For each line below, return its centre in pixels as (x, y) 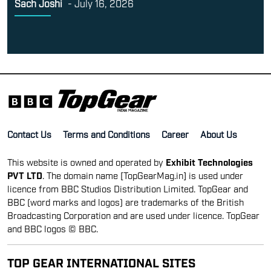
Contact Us (29, 133)
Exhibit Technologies (209, 161)
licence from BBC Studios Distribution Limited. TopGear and (128, 188)
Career (175, 133)
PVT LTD (25, 175)
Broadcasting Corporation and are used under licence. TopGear (133, 214)
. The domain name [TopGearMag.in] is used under (143, 175)
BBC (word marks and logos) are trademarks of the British (126, 201)
